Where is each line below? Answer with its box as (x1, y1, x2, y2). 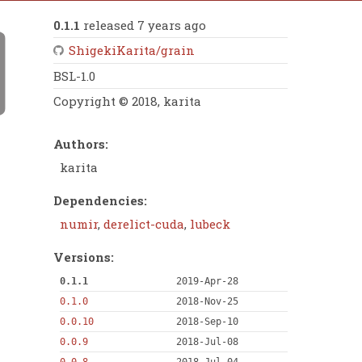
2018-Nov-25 (175, 296, 238, 308)
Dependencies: (53, 192, 147, 208)
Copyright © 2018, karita (53, 93, 201, 110)
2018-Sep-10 (175, 316, 238, 328)
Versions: (53, 248, 114, 265)
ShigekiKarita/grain (69, 42, 195, 59)
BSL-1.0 (53, 68, 95, 85)
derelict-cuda (103, 216, 184, 233)
